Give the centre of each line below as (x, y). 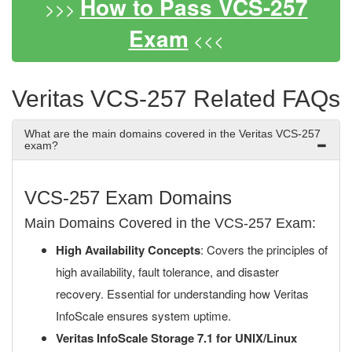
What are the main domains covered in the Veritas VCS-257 (172, 134)
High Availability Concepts (128, 250)
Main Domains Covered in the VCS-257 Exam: (170, 223)
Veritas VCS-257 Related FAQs (176, 99)
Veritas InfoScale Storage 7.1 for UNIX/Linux (176, 338)
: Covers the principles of (264, 249)
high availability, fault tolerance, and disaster (167, 271)
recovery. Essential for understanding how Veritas (182, 293)
